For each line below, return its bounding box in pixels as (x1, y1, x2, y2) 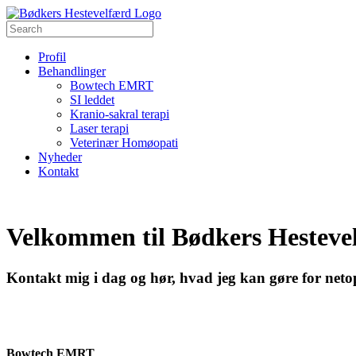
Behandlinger (38, 64, 106, 78)
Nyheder (38, 150, 82, 164)
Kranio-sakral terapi (70, 107, 169, 121)
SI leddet (70, 93, 114, 106)
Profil (38, 50, 66, 64)
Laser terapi (70, 122, 129, 135)
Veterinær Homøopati (70, 136, 178, 149)
